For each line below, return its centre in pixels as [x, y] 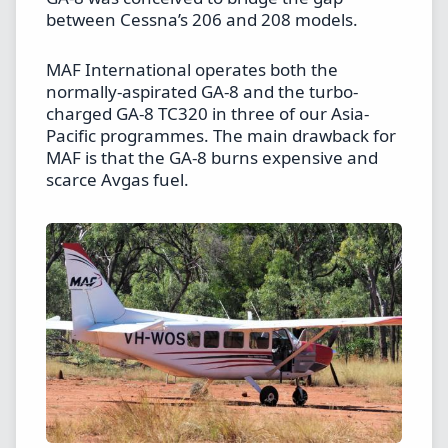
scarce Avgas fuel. [117, 179]
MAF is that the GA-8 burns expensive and [212, 157]
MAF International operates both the [192, 69]
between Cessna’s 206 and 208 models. [204, 20]
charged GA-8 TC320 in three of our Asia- [207, 113]
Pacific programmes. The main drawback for [221, 135]
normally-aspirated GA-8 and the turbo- [202, 91]
